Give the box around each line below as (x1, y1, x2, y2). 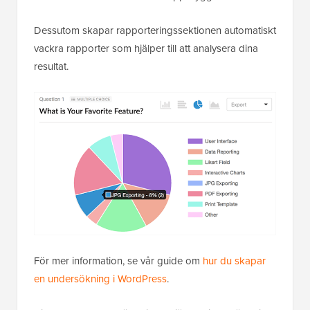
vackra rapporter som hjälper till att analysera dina (34, 41, 258, 57)
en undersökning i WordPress (34, 271, 167, 287)
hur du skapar (203, 253, 266, 269)
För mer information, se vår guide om (34, 253, 203, 269)
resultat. (34, 59, 71, 75)
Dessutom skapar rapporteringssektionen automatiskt (34, 23, 276, 39)
